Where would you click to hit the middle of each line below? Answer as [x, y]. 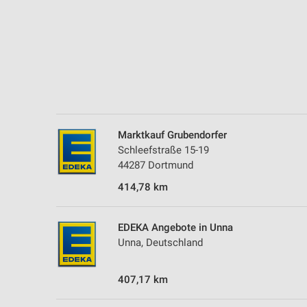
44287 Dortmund [156, 165]
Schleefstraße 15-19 [163, 150]
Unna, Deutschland [160, 242]
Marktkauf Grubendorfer [172, 135]
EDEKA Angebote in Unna [175, 227]
